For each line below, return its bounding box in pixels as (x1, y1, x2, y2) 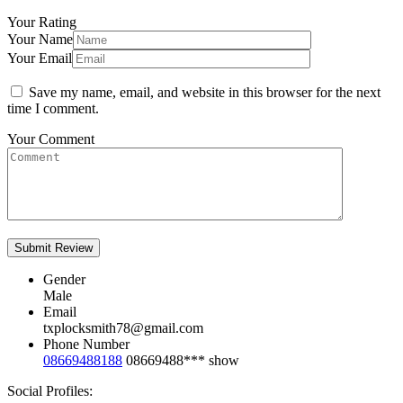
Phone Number (43, 336, 130, 353)
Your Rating (7, 14, 76, 31)
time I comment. (7, 101, 99, 117)
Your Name (7, 31, 73, 48)
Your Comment (7, 131, 94, 148)
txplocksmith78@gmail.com (43, 320, 203, 336)
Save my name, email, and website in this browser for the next (29, 85, 381, 101)
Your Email (7, 50, 72, 67)
